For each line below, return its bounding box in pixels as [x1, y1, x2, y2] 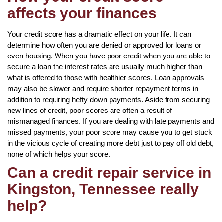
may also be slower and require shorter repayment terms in [7, 84, 198, 93]
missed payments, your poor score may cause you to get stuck [7, 127, 212, 136]
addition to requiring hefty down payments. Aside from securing [7, 95, 210, 104]
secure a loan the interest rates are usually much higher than [7, 62, 202, 71]
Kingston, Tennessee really [7, 180, 199, 197]
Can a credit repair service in [7, 164, 211, 181]
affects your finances [7, 4, 157, 21]
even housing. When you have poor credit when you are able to [7, 51, 210, 60]
